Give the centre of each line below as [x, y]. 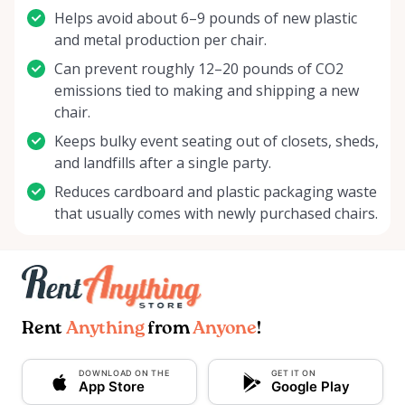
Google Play [310, 387]
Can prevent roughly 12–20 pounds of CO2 [199, 69]
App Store [111, 387]
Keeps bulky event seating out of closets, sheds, [217, 141]
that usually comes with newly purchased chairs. [216, 214]
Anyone [225, 330]
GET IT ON [293, 373]
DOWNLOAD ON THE [124, 373]
